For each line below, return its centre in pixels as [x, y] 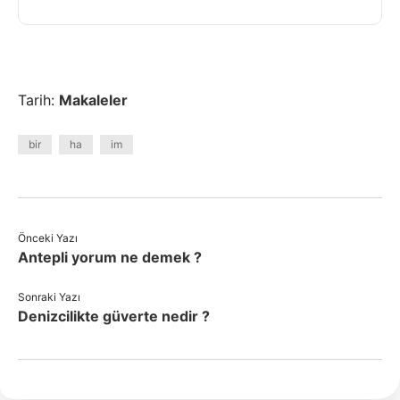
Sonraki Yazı [49, 297]
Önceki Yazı [48, 238]
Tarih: [38, 100]
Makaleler [93, 100]
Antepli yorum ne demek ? [110, 257]
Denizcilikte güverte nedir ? [114, 316]
